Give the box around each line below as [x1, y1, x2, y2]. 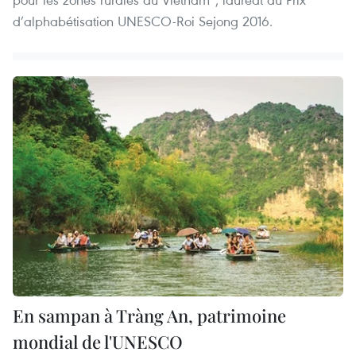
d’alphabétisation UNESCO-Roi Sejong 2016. [13, 11, 273, 30]
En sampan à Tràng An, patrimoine [13, 304, 286, 328]
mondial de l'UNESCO [13, 330, 183, 354]
